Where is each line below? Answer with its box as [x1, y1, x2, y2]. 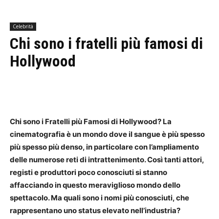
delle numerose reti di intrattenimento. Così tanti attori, [10, 155, 204, 164]
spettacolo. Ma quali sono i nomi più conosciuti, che [10, 193, 189, 202]
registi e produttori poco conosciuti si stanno [10, 168, 167, 177]
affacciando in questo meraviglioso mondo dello [10, 180, 180, 190]
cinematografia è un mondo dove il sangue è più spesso [10, 130, 205, 139]
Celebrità [13, 23, 33, 30]
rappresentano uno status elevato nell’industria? [10, 206, 182, 215]
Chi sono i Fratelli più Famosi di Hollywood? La [10, 117, 172, 126]
